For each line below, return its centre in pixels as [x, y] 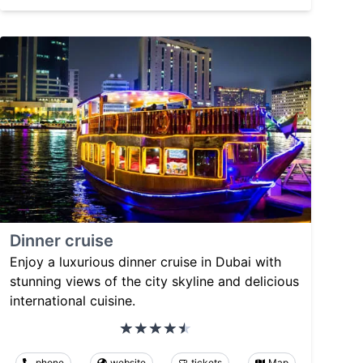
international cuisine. [73, 301]
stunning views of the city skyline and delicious [154, 282]
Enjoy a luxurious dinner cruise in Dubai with [145, 262]
